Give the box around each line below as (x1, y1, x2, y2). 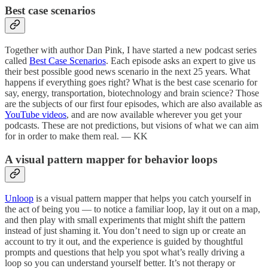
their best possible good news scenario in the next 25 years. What (5, 66, 250, 77)
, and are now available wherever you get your (66, 109, 242, 120)
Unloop (5, 193, 33, 204)
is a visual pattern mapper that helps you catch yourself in (33, 193, 251, 204)
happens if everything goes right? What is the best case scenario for (5, 77, 257, 87)
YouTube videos (5, 109, 66, 120)
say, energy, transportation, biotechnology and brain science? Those (5, 87, 259, 98)
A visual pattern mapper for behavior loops (5, 153, 217, 166)
